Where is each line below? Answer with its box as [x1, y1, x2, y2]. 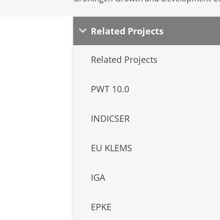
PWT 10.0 [91, 83, 129, 95]
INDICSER [91, 112, 130, 125]
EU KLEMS [91, 142, 132, 154]
